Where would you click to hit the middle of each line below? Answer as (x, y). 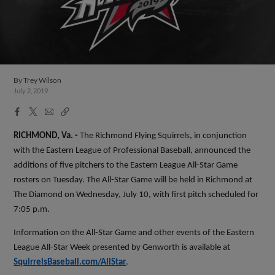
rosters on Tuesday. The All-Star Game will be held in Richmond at (133, 180)
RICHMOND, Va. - (47, 136)
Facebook (32, 110)
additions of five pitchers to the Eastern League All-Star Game (126, 165)
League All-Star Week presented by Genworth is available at (122, 247)
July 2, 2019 (31, 91)
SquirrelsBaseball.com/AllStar (70, 262)
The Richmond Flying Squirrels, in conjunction (164, 136)
